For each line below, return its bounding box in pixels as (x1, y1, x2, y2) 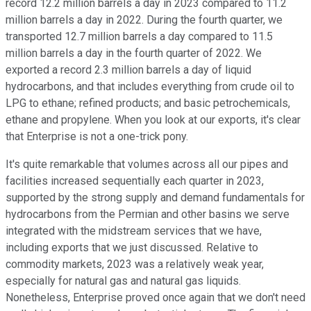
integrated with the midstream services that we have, (6, 224, 262, 238)
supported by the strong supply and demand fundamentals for (6, 191, 305, 205)
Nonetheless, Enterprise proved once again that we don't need (6, 291, 305, 305)
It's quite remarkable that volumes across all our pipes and (6, 158, 288, 171)
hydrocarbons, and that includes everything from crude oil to (6, 80, 294, 94)
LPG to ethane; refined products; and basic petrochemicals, (6, 96, 290, 110)
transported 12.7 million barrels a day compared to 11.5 (6, 30, 273, 44)
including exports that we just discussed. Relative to (6, 241, 258, 255)
